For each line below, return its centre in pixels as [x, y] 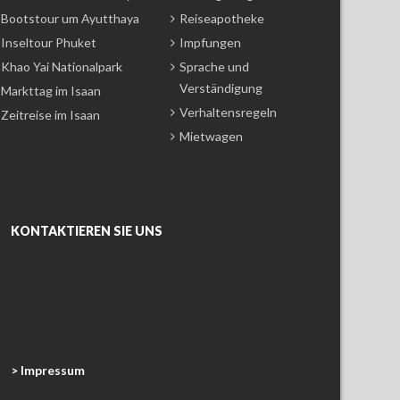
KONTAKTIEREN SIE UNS [87, 230]
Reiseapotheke [222, 18]
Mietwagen [211, 136]
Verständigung [221, 87]
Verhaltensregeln [228, 112]
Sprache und [214, 66]
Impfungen [210, 42]
